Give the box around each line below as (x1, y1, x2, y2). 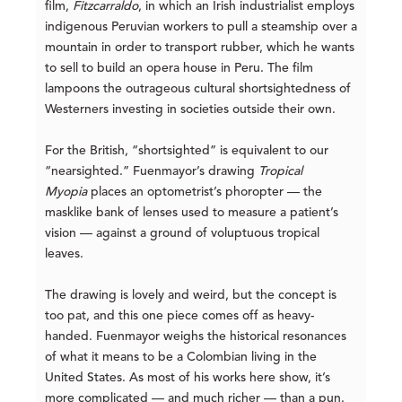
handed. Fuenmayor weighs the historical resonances (45, 329, 346, 343)
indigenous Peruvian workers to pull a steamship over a (45, 20, 357, 33)
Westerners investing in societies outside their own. (45, 102, 336, 116)
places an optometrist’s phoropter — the (91, 185, 322, 198)
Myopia (45, 185, 91, 198)
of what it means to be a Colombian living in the (45, 350, 317, 363)
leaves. (45, 247, 83, 260)
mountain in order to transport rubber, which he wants (45, 40, 354, 54)
